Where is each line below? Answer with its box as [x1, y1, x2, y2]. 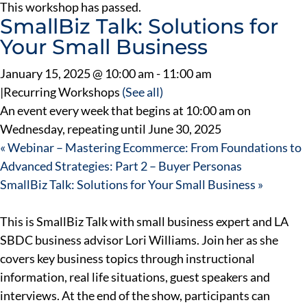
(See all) [122, 84, 163, 99]
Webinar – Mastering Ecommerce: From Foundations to [5, 139, 302, 155]
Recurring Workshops [3, 84, 122, 99]
